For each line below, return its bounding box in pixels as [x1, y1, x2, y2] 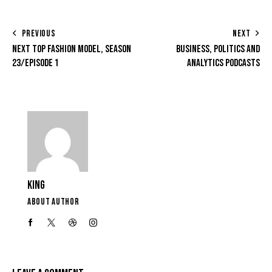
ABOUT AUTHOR [27, 195, 80, 208]
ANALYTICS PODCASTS [187, 57, 260, 70]
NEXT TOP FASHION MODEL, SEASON [12, 43, 131, 56]
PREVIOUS [21, 28, 56, 40]
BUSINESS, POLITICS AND [176, 43, 260, 56]
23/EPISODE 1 [12, 57, 59, 70]
